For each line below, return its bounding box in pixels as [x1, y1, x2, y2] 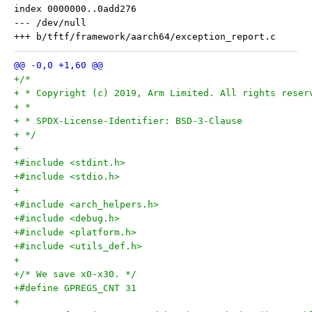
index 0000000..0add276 [14, 3, 136, 14]
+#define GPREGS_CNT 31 [14, 283, 136, 293]
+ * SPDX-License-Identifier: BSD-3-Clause [14, 116, 242, 126]
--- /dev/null [14, 17, 86, 28]
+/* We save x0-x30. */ [14, 269, 136, 279]
